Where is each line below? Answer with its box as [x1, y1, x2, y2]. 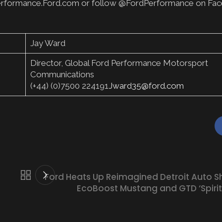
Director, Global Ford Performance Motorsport [30, 58, 208, 68]
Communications [30, 69, 94, 80]
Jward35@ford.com [108, 81, 184, 91]
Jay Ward [30, 38, 65, 49]
